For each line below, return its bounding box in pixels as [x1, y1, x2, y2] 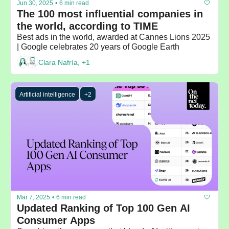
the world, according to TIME [17, 20, 158, 32]
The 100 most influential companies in [17, 8, 203, 20]
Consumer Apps [17, 215, 95, 226]
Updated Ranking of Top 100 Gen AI [17, 202, 190, 214]
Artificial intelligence [19, 91, 75, 99]
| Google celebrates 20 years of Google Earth [17, 42, 179, 52]
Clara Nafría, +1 [38, 58, 90, 66]
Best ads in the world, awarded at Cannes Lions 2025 [17, 33, 210, 42]
